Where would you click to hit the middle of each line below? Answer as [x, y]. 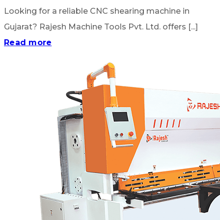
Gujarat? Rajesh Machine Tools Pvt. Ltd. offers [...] [101, 27]
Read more [28, 43]
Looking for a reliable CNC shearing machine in [97, 11]
